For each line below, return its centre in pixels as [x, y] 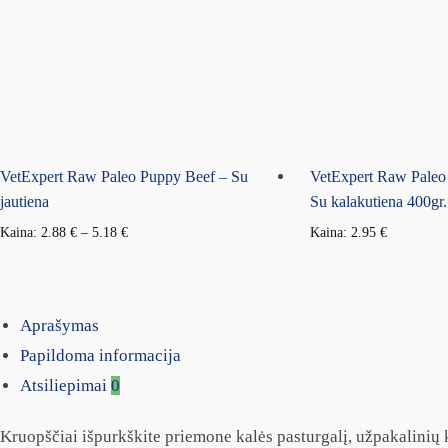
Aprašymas [59, 325]
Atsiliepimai [65, 385]
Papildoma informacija [100, 355]
